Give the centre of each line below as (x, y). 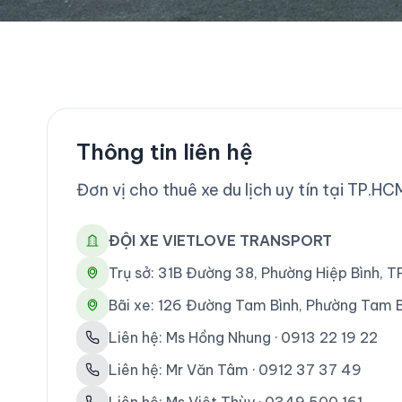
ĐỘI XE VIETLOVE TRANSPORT (220, 240)
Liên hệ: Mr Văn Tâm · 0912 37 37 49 (235, 370)
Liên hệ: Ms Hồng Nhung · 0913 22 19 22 (243, 337)
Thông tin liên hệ (165, 152)
